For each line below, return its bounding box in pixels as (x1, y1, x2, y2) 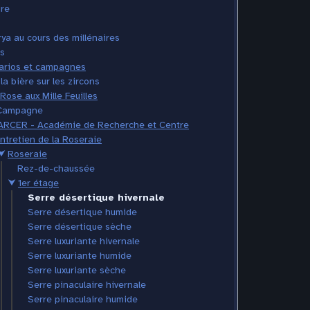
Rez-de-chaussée (17, 163, 95, 175)
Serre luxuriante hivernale (28, 235, 140, 248)
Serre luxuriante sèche (28, 264, 126, 277)
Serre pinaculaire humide (28, 293, 138, 306)
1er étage (18, 177, 59, 190)
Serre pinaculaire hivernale (28, 279, 146, 291)
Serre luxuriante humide (28, 250, 131, 262)
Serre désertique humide (28, 206, 137, 219)
